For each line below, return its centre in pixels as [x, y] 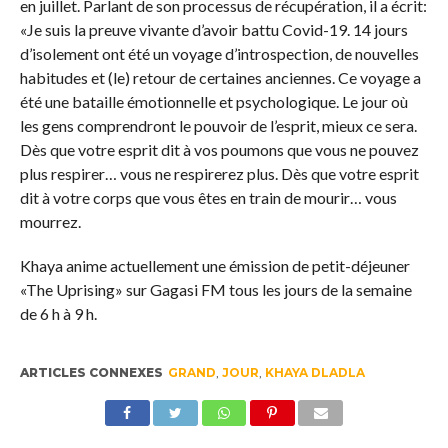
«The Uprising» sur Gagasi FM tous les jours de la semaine [215, 289]
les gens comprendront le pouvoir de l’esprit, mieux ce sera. [218, 125]
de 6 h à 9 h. [58, 313]
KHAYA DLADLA [314, 372]
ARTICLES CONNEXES [91, 372]
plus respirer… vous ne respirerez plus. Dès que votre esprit [219, 173]
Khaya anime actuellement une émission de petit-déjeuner [214, 265]
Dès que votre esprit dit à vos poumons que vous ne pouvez [219, 149]
